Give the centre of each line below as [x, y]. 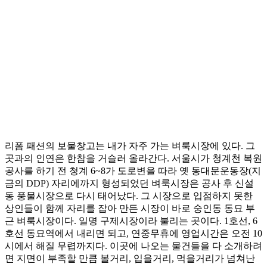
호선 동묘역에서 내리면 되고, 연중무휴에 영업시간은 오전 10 [133, 234]
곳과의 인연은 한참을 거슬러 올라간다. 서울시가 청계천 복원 [133, 159]
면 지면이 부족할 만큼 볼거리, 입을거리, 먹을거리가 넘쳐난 [130, 259]
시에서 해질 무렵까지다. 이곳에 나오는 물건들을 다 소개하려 [133, 246]
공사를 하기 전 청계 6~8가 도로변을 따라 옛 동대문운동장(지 [133, 171]
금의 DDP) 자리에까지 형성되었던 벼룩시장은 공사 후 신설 [129, 184]
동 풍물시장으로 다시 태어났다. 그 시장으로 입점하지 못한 [129, 196]
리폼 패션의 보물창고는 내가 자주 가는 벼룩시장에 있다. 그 [130, 146]
